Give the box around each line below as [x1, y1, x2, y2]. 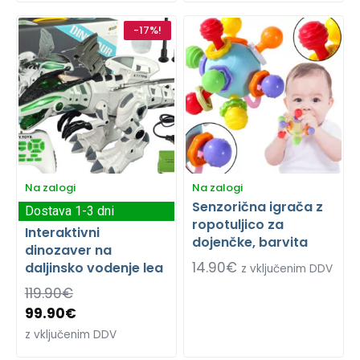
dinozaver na [25, 240, 112, 260]
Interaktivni [25, 223, 100, 242]
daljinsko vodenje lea [25, 258, 163, 277]
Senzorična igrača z [192, 197, 323, 216]
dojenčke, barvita [192, 232, 308, 252]
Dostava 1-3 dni [25, 202, 114, 219]
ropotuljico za [192, 215, 284, 234]
